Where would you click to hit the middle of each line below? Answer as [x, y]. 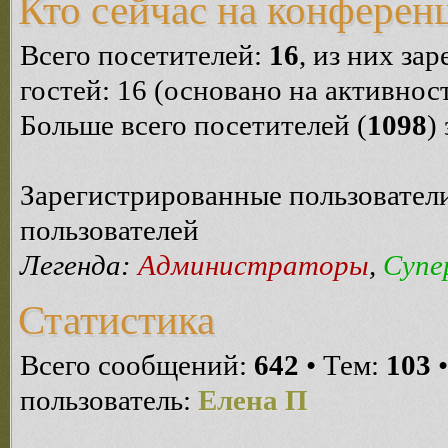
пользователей [109, 230]
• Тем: [342, 365]
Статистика [116, 320]
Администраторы [253, 265]
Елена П [253, 400]
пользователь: [109, 400]
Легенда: [79, 265]
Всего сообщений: [137, 365]
